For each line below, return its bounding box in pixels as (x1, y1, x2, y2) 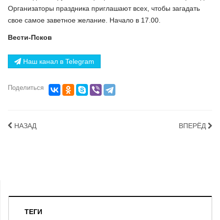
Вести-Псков (8, 33, 52, 41)
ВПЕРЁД (179, 122, 206, 130)
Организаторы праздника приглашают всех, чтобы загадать (8, 4, 200, 12)
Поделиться (8, 84, 44, 91)
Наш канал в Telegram (21, 57, 94, 65)
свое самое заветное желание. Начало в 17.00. (8, 16, 161, 24)
